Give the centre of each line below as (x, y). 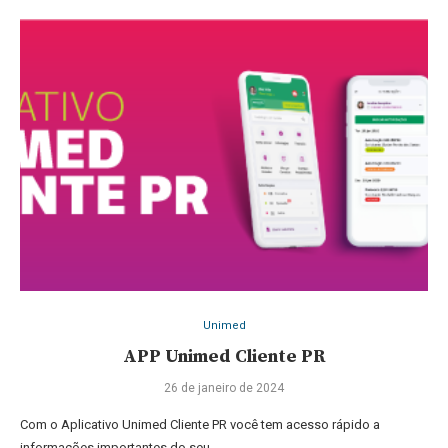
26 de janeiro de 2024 (224, 388)
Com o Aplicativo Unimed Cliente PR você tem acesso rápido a (200, 425)
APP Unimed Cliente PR (224, 357)
